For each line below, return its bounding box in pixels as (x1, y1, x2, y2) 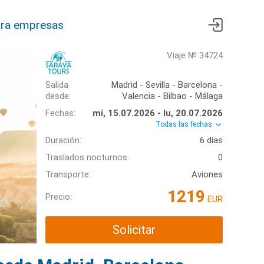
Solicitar (113, 223, 156, 237)
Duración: (45, 135, 81, 146)
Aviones (192, 169, 223, 180)
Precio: (45, 191, 72, 202)
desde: (45, 91, 71, 101)
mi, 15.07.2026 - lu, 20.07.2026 (93, 108, 223, 118)
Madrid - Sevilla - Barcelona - (111, 80, 223, 90)
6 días (200, 135, 223, 146)
